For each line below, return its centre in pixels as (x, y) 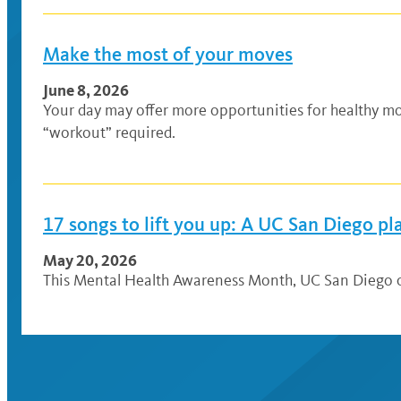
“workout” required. (109, 132)
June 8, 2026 (86, 90)
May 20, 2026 (90, 260)
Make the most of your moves (168, 54)
